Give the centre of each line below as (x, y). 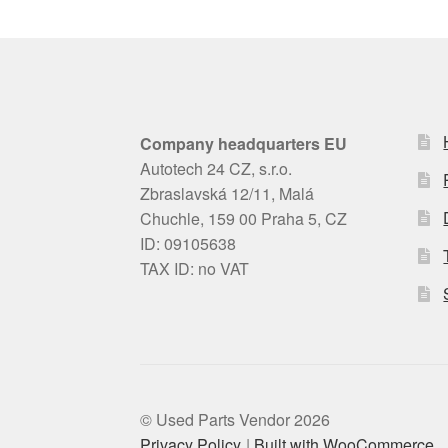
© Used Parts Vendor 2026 (235, 420)
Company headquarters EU (244, 144)
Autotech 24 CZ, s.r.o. (216, 169)
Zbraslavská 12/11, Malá (227, 194)
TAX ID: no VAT (195, 269)
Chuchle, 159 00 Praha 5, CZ (244, 219)
